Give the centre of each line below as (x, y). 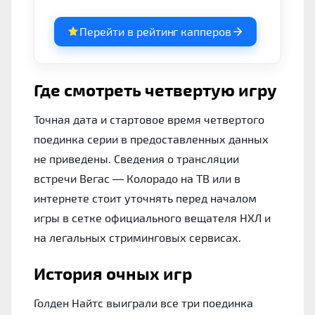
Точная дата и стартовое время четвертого (149, 119)
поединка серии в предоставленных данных (151, 139)
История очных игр (113, 273)
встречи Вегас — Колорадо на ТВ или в (137, 178)
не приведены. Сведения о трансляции (136, 158)
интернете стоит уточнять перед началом (145, 198)
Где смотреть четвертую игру (155, 89)
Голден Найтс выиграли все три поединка (143, 302)
